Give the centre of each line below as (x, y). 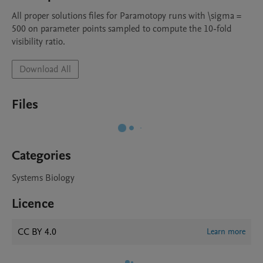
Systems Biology (43, 178)
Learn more (226, 232)
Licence (33, 204)
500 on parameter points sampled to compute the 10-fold (122, 29)
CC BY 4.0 (37, 232)
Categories (41, 156)
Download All (45, 69)
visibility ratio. (38, 42)
